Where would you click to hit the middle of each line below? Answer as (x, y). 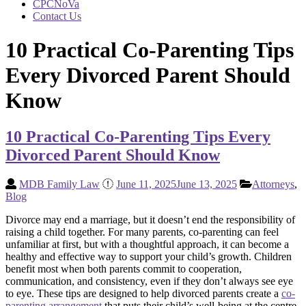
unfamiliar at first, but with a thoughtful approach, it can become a (147, 245)
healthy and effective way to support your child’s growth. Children (149, 257)
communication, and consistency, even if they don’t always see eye (149, 281)
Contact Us (57, 16)
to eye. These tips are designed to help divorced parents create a (143, 294)
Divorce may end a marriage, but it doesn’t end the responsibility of (150, 220)
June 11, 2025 (146, 184)
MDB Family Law (59, 184)
